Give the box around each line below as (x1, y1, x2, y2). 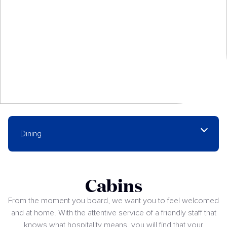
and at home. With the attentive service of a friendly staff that (11, 209, 216, 217)
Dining (20, 130, 42, 138)
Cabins (85, 173, 142, 198)
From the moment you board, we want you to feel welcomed (8, 197, 219, 205)
